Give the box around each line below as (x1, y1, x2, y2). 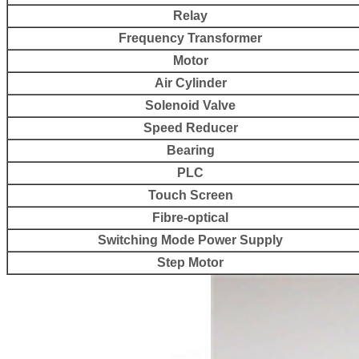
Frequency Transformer (119, 30, 262, 45)
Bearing (166, 143, 215, 157)
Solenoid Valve (145, 98, 236, 112)
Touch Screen (147, 188, 233, 202)
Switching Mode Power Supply (98, 232, 283, 247)
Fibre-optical (152, 210, 228, 224)
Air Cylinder (154, 75, 227, 90)
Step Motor (157, 255, 224, 269)
